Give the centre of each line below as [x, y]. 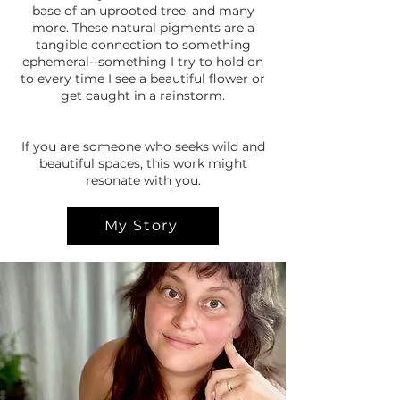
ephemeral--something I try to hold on [143, 61]
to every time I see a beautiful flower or [143, 78]
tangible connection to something [143, 44]
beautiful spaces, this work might [143, 163]
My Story [141, 226]
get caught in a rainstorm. [143, 95]
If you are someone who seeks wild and [143, 146]
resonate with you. [143, 180]
